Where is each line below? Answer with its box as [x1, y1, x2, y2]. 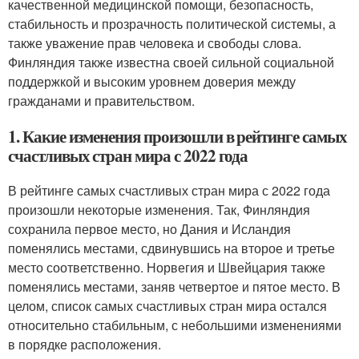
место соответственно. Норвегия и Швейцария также [8, 258, 325, 276]
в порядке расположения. [8, 335, 161, 353]
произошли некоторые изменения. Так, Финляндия [8, 200, 310, 219]
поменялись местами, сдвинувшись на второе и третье [8, 239, 335, 257]
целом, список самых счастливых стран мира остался [8, 296, 327, 315]
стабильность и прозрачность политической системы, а [8, 14, 336, 33]
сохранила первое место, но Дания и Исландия [8, 220, 291, 238]
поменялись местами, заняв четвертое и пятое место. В [8, 277, 341, 296]
